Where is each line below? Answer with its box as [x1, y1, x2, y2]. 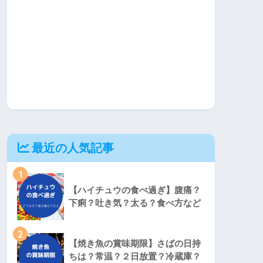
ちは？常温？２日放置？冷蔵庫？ [69, 251, 201, 261]
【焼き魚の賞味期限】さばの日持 [69, 238, 201, 248]
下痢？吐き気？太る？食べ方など [69, 197, 201, 208]
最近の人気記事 [32, 141, 114, 154]
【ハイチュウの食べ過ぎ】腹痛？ [69, 184, 201, 195]
